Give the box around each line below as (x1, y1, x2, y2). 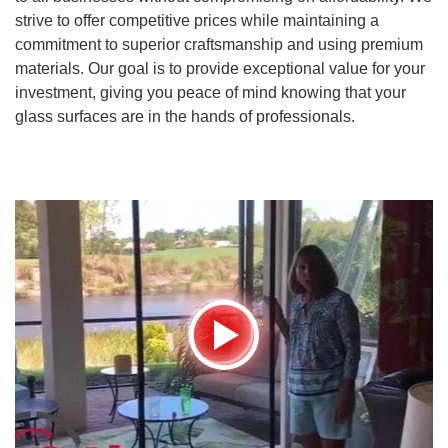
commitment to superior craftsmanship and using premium (15, 36, 423, 54)
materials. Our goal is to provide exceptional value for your (15, 60, 425, 78)
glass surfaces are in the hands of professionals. (15, 108, 355, 126)
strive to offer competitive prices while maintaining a (15, 12, 379, 30)
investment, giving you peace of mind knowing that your (15, 84, 406, 102)
